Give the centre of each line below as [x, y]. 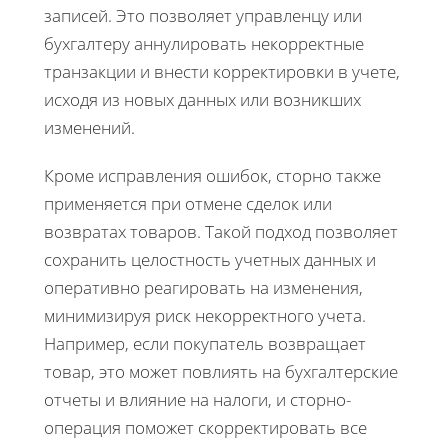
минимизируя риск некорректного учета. [205, 315]
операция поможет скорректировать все [205, 427]
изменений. [89, 127]
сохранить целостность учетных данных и [210, 259]
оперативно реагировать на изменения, [203, 287]
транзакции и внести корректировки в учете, [222, 71]
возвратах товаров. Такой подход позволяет [221, 231]
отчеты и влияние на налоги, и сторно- [197, 399]
